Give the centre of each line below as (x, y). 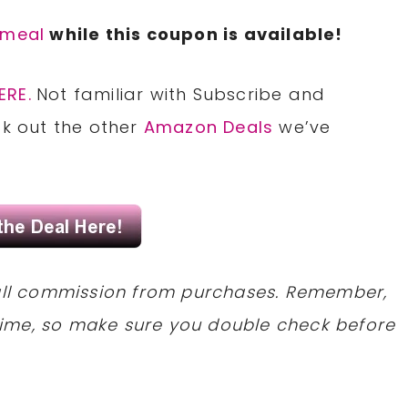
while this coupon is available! (194, 35)
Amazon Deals (209, 127)
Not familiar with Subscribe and (181, 95)
